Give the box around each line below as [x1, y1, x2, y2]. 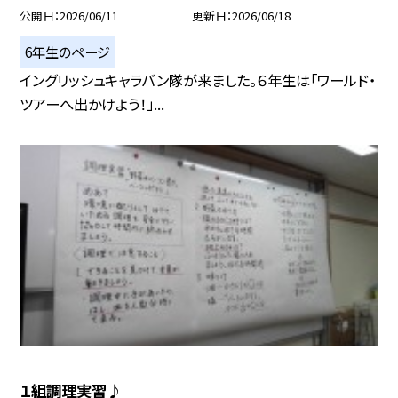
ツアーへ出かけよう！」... [20, 92, 165, 115]
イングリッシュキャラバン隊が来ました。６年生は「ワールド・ [20, 68, 377, 91]
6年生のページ [25, 41, 111, 61]
